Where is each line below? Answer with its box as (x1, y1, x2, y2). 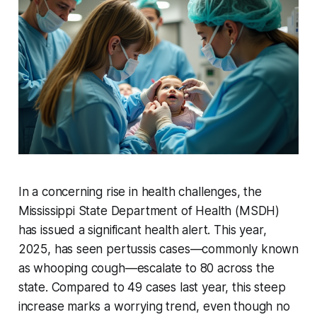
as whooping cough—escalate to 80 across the (18, 260, 275, 275)
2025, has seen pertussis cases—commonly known (18, 241, 299, 256)
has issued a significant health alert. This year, (18, 222, 267, 237)
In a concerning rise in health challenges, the (18, 184, 262, 199)
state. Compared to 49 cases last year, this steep (18, 279, 286, 294)
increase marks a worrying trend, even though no (18, 299, 290, 313)
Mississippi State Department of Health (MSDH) (18, 203, 280, 218)
